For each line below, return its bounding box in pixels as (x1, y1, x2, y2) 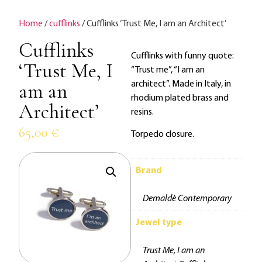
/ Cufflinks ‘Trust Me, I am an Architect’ (80, 19, 227, 29)
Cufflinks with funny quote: (130, 51, 234, 61)
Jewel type (135, 218, 182, 228)
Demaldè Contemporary (142, 194, 232, 204)
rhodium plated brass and (130, 93, 229, 103)
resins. (130, 107, 154, 117)
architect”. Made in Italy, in (130, 79, 231, 89)
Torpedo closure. (130, 130, 194, 140)
